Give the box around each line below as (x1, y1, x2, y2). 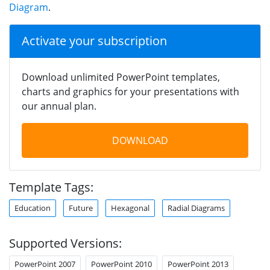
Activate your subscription (22, 32, 167, 49)
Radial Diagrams (168, 202, 225, 213)
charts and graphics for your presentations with (22, 84, 239, 98)
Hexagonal (111, 202, 149, 213)
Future (69, 202, 93, 213)
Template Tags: (9, 178, 93, 195)
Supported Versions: (9, 234, 122, 251)
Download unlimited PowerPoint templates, (22, 70, 220, 84)
